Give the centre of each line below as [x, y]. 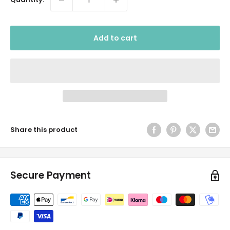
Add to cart [115, 38]
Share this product [44, 130]
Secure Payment [51, 175]
